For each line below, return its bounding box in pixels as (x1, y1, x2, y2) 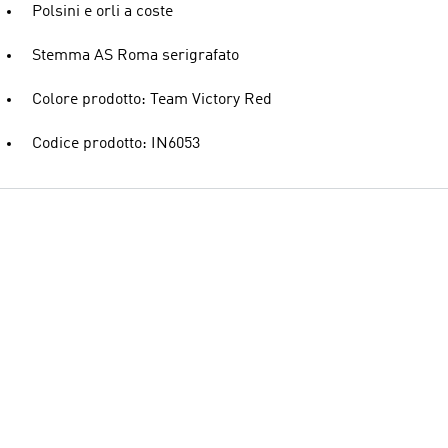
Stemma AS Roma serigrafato (32, 48, 239, 64)
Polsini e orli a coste (32, 4, 173, 20)
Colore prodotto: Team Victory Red (32, 92, 272, 108)
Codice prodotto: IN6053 (32, 136, 200, 152)
